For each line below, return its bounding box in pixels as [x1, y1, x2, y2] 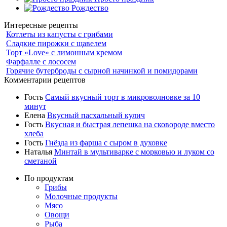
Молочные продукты [45, 192, 118, 201]
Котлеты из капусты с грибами [6, 29, 113, 39]
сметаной [24, 156, 57, 165]
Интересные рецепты [4, 20, 78, 29]
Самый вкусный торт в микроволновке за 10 [45, 92, 200, 101]
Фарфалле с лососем [6, 57, 76, 66]
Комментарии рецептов [4, 75, 86, 84]
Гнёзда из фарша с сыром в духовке [45, 138, 167, 147]
